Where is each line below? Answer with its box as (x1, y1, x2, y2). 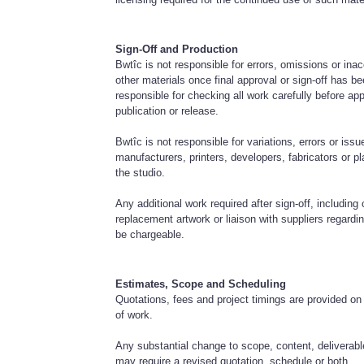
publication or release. (115, 104, 219, 117)
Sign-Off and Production (115, 42, 239, 55)
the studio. (115, 166, 166, 179)
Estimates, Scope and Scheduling (115, 277, 287, 290)
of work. (115, 308, 154, 321)
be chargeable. (115, 227, 185, 240)
